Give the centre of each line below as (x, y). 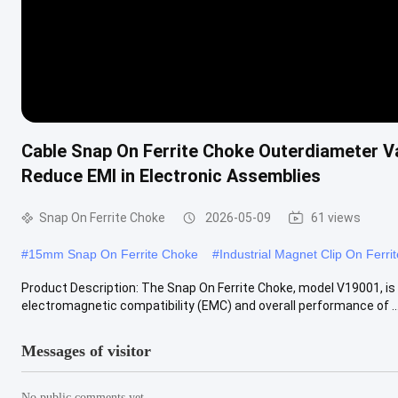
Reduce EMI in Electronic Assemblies (171, 175)
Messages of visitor (86, 350)
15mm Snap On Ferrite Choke (113, 254)
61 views (336, 217)
